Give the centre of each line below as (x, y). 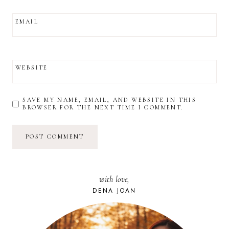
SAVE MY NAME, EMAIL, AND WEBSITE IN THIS (110, 100)
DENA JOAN (114, 191)
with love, (114, 180)
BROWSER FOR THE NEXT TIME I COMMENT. (103, 108)
